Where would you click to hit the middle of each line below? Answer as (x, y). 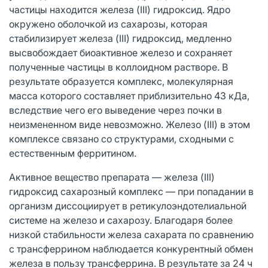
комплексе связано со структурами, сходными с (121, 138)
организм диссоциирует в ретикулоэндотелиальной (128, 205)
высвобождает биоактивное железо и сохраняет (121, 52)
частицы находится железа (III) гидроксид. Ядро (120, 9)
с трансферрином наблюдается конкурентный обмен (131, 249)
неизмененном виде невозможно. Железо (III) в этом (130, 124)
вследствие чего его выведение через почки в (115, 110)
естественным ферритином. (73, 153)
